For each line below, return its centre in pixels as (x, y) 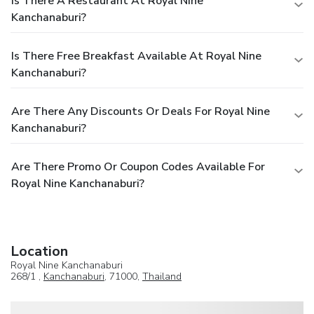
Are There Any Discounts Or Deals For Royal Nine (141, 111)
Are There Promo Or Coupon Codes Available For (138, 166)
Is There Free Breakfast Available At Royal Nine (136, 56)
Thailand (162, 276)
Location (39, 251)
